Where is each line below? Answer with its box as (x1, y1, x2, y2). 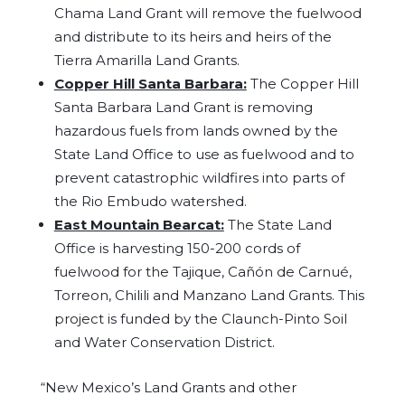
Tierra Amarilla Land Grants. (53, 52, 240, 69)
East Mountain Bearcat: (53, 216, 224, 233)
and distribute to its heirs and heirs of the (53, 28, 332, 45)
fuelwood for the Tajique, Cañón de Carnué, (53, 263, 352, 280)
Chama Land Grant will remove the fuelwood (53, 5, 362, 22)
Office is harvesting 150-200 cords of (53, 240, 300, 257)
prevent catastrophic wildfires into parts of (53, 169, 344, 186)
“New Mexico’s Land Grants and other (40, 379, 297, 396)
